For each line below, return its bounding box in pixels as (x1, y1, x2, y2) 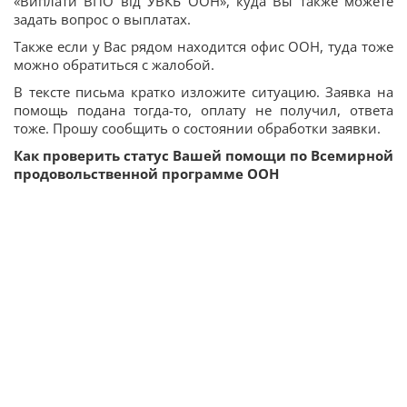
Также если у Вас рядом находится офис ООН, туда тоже (14, 36, 393, 55)
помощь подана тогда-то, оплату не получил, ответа (14, 100, 393, 119)
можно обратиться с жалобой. (14, 55, 214, 74)
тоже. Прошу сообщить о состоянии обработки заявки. (14, 118, 381, 137)
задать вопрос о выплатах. (14, 9, 191, 28)
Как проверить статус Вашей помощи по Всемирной (14, 145, 393, 164)
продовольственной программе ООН (14, 164, 279, 183)
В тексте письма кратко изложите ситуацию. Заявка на (14, 82, 393, 101)
